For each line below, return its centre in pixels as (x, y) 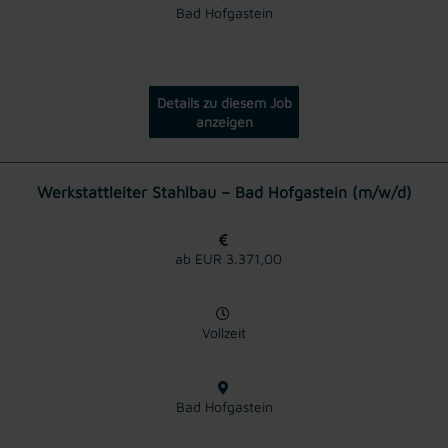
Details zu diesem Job (224, 102)
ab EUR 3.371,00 (224, 258)
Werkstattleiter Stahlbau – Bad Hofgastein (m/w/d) (224, 191)
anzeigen (224, 121)
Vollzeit (224, 332)
